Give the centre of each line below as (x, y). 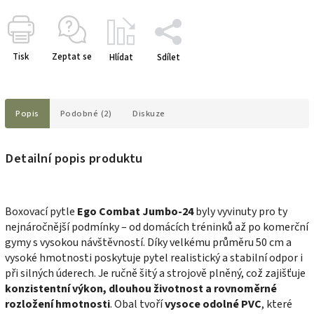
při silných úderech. (52, 274)
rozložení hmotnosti (57, 305)
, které (277, 305)
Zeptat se (72, 56)
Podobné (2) (86, 113)
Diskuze (149, 113)
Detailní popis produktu (74, 159)
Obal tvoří (139, 305)
